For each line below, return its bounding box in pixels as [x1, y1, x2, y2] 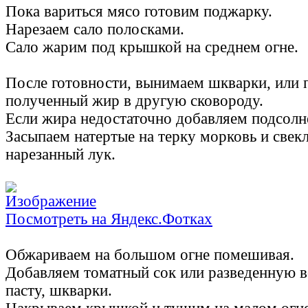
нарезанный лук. [5, 146, 115, 164]
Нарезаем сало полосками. [5, 21, 184, 38]
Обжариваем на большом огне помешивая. [5, 246, 294, 264]
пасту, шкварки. [5, 282, 112, 300]
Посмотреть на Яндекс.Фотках [5, 210, 212, 228]
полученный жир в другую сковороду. [5, 92, 263, 110]
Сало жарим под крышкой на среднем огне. [5, 38, 298, 56]
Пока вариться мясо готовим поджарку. [5, 3, 272, 21]
